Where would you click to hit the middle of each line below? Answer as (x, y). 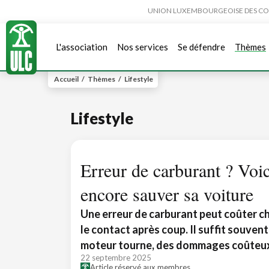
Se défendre (201, 47)
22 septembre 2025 (116, 258)
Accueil (66, 79)
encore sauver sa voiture (167, 194)
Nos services (143, 47)
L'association (82, 47)
